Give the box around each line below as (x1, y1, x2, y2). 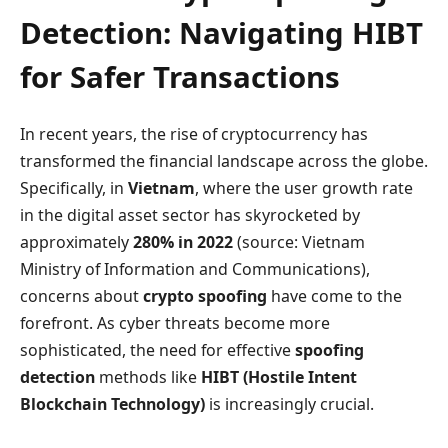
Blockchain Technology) (20, 392, 205, 415)
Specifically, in (20, 176, 128, 199)
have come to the (267, 284, 402, 307)
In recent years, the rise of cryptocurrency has (20, 122, 368, 145)
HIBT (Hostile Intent (201, 365, 357, 388)
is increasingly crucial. (205, 392, 374, 415)
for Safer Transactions (20, 56, 340, 97)
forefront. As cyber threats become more (20, 311, 330, 334)
